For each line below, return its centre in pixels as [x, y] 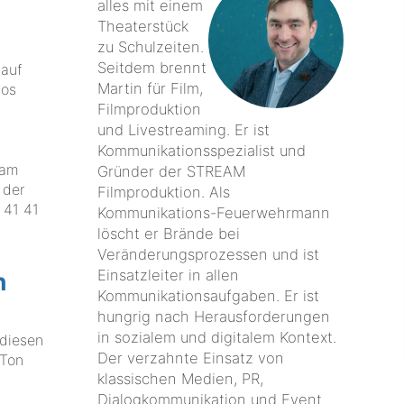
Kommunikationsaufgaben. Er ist [209, 295]
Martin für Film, [151, 88]
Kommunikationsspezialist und [202, 150]
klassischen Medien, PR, [181, 378]
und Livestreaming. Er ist [184, 129]
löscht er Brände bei [169, 233]
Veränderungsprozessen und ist [209, 254]
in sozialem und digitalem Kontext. [217, 337]
